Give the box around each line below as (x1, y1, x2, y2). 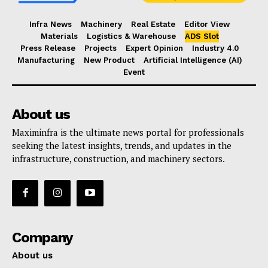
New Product (83, 55, 135, 65)
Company (12, 229, 73, 246)
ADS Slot (184, 31, 219, 41)
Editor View (184, 19, 230, 29)
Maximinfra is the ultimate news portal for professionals (12, 126, 244, 138)
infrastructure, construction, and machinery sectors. (12, 152, 225, 165)
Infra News (29, 19, 72, 29)
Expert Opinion (126, 43, 183, 53)
